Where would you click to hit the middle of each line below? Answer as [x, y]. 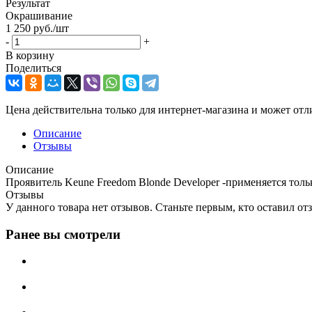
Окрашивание [39, 15]
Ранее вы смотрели [63, 234]
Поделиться [33, 68]
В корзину [30, 55]
